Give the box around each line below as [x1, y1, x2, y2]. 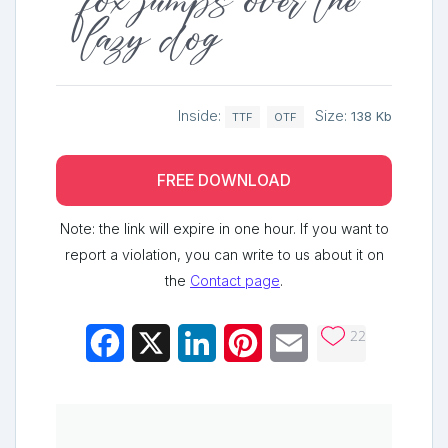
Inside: [178, 106, 225, 125]
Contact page [190, 272, 280, 290]
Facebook [124, 333, 198, 354]
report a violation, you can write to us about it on [64, 246, 384, 264]
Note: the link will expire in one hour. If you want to [59, 220, 389, 238]
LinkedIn [216, 333, 277, 354]
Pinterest [262, 333, 326, 354]
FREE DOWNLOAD [157, 171, 291, 191]
